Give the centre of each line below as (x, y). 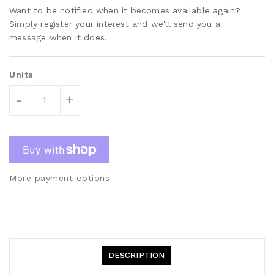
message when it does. (58, 37)
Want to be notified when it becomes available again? (125, 10)
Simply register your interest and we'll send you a (115, 24)
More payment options (59, 178)
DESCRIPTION (136, 255)
